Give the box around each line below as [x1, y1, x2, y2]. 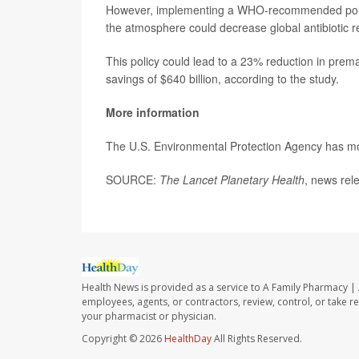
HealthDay [164, 332, 212, 345]
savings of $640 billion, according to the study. [106, 70, 339, 87]
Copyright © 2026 [82, 332, 164, 345]
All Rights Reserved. [212, 332, 302, 345]
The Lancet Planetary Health [159, 171, 305, 188]
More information [106, 103, 200, 120]
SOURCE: [106, 171, 159, 188]
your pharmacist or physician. [82, 309, 216, 323]
